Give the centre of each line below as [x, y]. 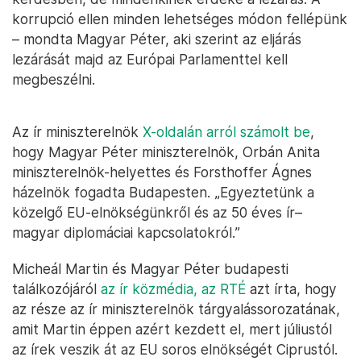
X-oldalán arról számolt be [226, 132]
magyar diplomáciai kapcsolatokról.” [126, 233]
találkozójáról [56, 289]
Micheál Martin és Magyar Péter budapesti [150, 269]
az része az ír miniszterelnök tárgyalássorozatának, [176, 309]
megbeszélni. [54, 80]
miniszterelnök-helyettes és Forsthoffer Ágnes [162, 172]
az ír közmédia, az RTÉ [173, 289]
